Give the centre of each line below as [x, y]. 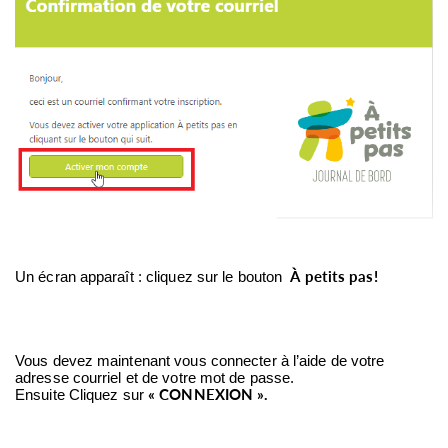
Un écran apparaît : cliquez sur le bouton [153, 276]
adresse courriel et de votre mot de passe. [157, 377]
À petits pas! [336, 276]
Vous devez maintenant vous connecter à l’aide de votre [200, 360]
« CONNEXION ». [208, 394]
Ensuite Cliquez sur [81, 394]
